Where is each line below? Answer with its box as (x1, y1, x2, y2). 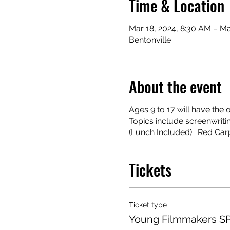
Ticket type (128, 200, 167, 209)
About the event (128, 74, 222, 98)
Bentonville (128, 34, 171, 45)
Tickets (128, 158, 171, 181)
